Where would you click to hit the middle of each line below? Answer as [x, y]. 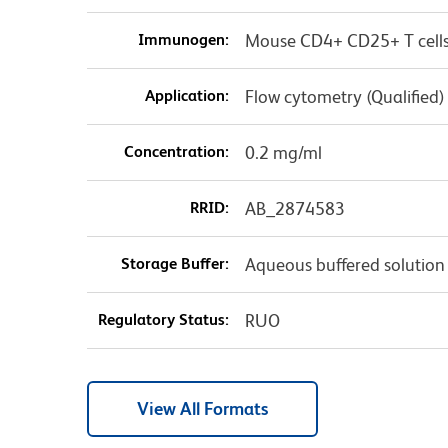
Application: [186, 96]
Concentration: [176, 152]
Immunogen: [183, 40]
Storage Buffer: [174, 264]
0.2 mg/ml [283, 153]
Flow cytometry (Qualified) [344, 97]
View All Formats [202, 409]
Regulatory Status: [163, 320]
